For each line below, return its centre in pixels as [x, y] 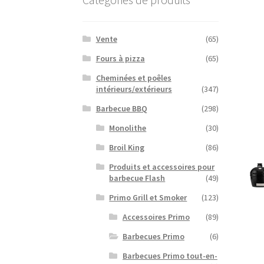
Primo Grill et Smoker [148, 197]
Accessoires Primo [156, 217]
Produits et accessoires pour [162, 166]
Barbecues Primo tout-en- [170, 255]
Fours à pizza [120, 58]
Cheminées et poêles [133, 77]
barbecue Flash [137, 178]
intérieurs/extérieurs [134, 89]
